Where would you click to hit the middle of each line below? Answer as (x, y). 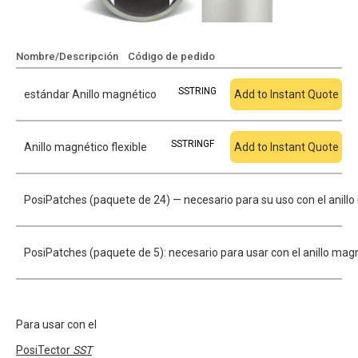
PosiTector (44, 350)
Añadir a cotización (281, 56)
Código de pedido (171, 56)
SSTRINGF (193, 144)
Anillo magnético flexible (86, 147)
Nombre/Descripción (67, 56)
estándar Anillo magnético (90, 94)
